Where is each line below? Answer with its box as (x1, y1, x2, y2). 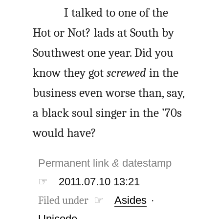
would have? (33, 126, 97, 140)
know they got (33, 66, 107, 80)
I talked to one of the (64, 5, 169, 20)
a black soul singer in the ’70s (33, 106, 182, 120)
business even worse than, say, (33, 86, 185, 100)
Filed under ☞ (38, 194, 104, 207)
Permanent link (38, 156, 112, 169)
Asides (114, 194, 147, 206)
